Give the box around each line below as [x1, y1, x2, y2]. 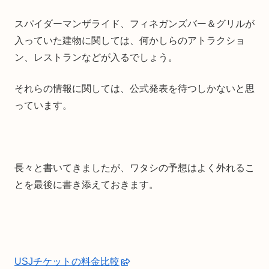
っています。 [14, 100, 72, 110]
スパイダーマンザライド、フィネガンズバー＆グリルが [14, 18, 255, 29]
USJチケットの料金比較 [14, 256, 119, 267]
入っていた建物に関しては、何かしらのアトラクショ [14, 35, 245, 46]
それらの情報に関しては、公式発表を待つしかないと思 [14, 83, 255, 94]
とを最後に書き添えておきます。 [14, 179, 159, 190]
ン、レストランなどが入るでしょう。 [14, 52, 178, 62]
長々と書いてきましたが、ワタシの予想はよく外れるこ [14, 162, 255, 173]
